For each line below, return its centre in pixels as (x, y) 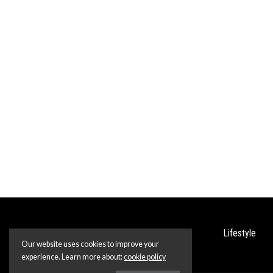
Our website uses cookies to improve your (90, 244)
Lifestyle (239, 233)
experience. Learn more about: (73, 257)
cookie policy (145, 257)
